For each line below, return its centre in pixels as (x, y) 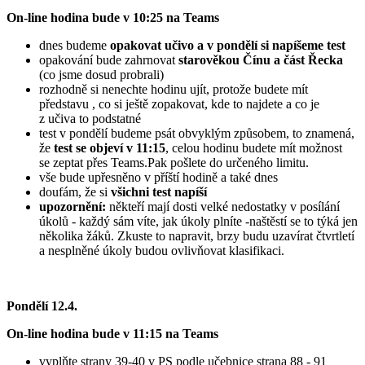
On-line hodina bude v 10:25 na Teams (113, 18)
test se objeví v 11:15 (110, 148)
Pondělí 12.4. (42, 306)
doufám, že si (75, 192)
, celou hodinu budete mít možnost (254, 148)
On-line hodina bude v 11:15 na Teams (112, 334)
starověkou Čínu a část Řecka (261, 60)
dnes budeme (75, 46)
